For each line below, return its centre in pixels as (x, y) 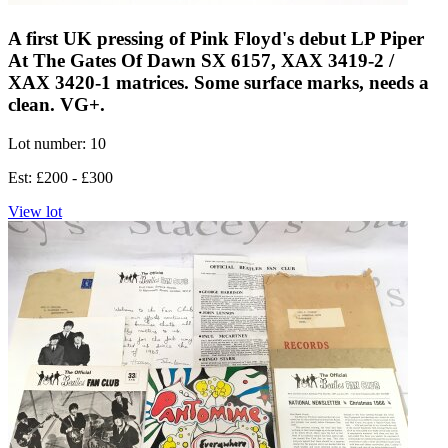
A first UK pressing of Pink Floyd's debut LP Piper (216, 39)
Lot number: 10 (57, 143)
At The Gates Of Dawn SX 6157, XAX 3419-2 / (201, 61)
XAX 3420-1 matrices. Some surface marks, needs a (218, 83)
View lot (35, 211)
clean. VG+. (56, 105)
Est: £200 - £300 (60, 177)
